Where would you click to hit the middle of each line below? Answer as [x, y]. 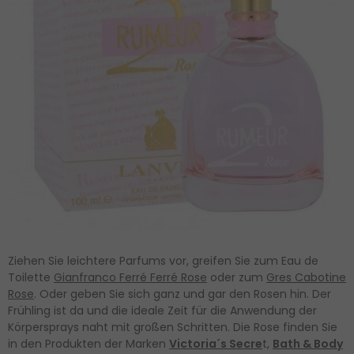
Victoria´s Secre [216, 344]
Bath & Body [308, 344]
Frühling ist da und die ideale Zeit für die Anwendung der [162, 311]
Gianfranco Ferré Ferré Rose [130, 278]
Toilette [31, 278]
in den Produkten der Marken [88, 344]
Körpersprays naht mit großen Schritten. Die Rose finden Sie [173, 328]
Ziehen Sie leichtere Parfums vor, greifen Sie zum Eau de [163, 261]
